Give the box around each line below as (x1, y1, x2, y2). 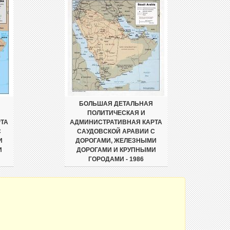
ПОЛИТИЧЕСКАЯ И (87, 109, 145, 117)
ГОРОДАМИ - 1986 (88, 156, 144, 163)
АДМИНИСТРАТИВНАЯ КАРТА (70, 119, 162, 126)
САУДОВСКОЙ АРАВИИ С (77, 128, 155, 135)
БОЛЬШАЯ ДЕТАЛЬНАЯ (79, 100, 153, 107)
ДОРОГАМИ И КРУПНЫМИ (76, 146, 156, 154)
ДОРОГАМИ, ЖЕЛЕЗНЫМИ (75, 137, 157, 144)
